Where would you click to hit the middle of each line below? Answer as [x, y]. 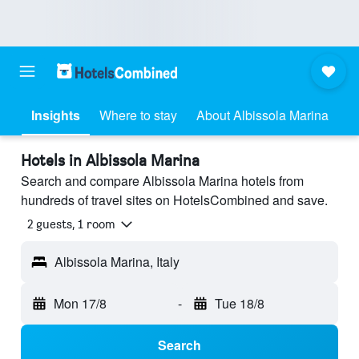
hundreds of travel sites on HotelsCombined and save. [174, 200]
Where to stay [138, 115]
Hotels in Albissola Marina [110, 160]
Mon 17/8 [80, 304]
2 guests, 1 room [71, 224]
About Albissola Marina [262, 115]
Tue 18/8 [239, 304]
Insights [55, 115]
